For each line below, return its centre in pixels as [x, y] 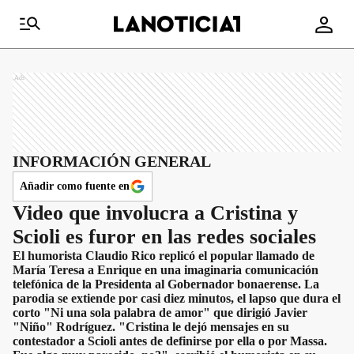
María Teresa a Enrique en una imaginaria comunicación [166, 270]
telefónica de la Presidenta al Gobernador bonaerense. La [166, 284]
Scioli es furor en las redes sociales [164, 237]
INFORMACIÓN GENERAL [112, 161]
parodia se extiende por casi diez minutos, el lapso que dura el [177, 298]
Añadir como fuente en [75, 186]
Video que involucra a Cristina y [155, 213]
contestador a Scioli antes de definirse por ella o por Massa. [170, 341]
